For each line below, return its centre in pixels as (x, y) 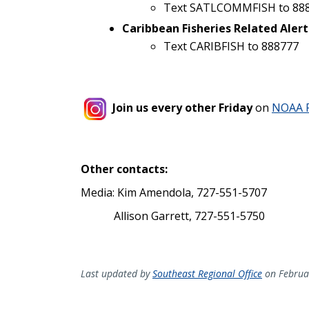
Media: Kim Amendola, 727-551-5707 (174, 192)
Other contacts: (124, 169)
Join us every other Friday (182, 108)
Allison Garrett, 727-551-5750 (174, 216)
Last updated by (117, 273)
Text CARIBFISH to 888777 (231, 46)
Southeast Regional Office (207, 273)
